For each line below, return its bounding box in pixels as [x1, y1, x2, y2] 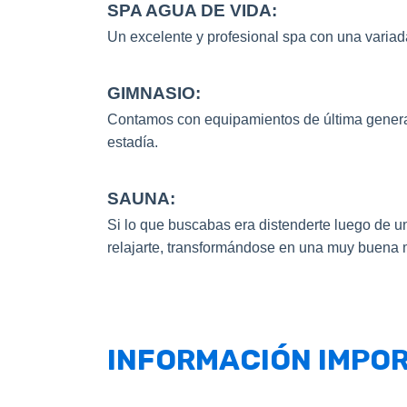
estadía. [107, 134, 158, 150]
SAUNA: [107, 189, 175, 208]
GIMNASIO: [107, 84, 201, 103]
